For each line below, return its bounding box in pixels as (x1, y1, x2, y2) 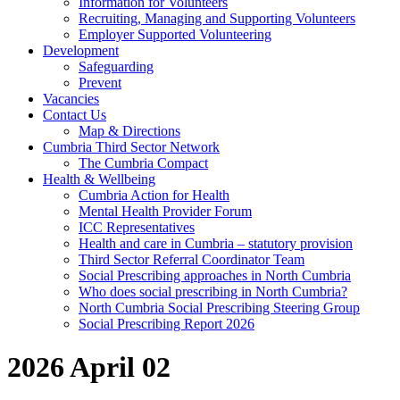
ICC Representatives (79, 219, 195, 235)
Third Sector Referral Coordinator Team (79, 251, 304, 267)
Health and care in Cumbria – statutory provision (79, 235, 353, 251)
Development (43, 42, 119, 58)
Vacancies (43, 90, 99, 106)
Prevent (79, 74, 121, 90)
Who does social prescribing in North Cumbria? (79, 283, 347, 299)
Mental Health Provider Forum (79, 203, 252, 219)
